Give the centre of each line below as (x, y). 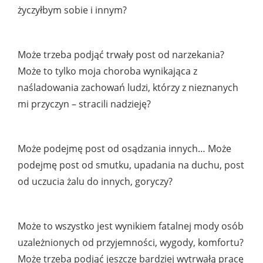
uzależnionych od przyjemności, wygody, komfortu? (131, 243)
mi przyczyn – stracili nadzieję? (84, 104)
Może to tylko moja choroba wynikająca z (107, 71)
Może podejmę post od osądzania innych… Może (124, 149)
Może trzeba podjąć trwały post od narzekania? (121, 55)
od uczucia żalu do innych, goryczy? (95, 182)
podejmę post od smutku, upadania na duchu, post (131, 165)
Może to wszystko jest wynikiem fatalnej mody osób (131, 226)
